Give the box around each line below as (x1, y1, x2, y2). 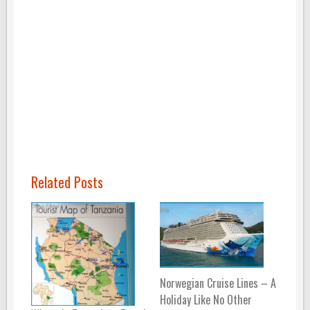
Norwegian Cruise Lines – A (160, 275, 277, 292)
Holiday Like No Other (160, 291, 253, 309)
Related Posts (31, 172, 103, 193)
